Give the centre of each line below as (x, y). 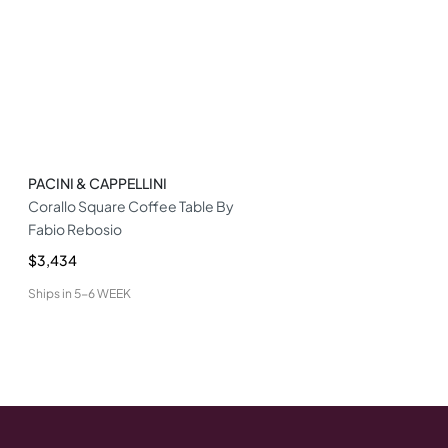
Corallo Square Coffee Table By (131, 206)
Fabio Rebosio (75, 229)
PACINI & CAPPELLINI (97, 183)
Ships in (50, 294)
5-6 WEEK (102, 294)
